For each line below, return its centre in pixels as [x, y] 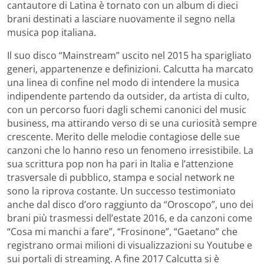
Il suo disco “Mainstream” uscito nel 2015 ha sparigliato [129, 55]
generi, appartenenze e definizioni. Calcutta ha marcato [130, 69]
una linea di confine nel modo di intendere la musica [123, 82]
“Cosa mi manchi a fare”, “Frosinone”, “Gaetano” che [122, 231]
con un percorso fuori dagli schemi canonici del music [127, 109]
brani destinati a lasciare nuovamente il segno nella [121, 19]
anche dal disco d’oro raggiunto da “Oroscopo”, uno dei [130, 204]
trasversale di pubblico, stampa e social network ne [121, 177]
